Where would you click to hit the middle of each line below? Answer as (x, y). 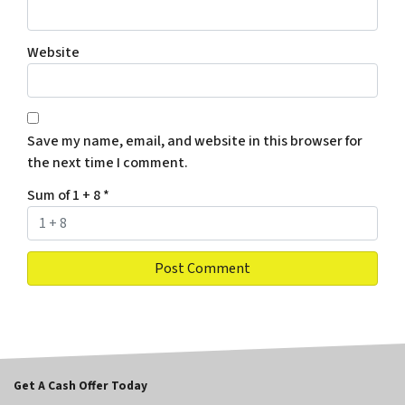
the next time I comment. (108, 162)
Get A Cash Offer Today (80, 386)
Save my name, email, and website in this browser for (195, 141)
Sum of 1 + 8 (65, 195)
